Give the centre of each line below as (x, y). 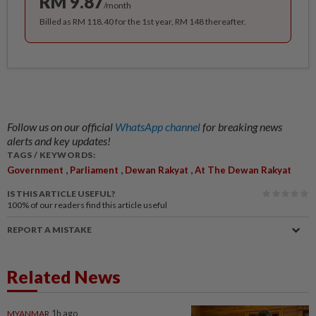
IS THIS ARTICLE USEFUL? (61, 194)
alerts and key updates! (59, 141)
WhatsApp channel (159, 127)
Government (35, 170)
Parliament (94, 170)
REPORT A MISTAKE (49, 230)
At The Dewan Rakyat (243, 170)
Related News (64, 276)
